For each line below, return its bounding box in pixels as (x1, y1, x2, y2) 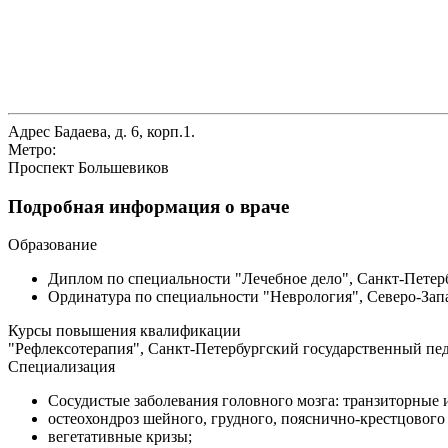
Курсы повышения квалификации (8, 322, 241, 340)
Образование (8, 236, 97, 254)
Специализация (8, 358, 115, 376)
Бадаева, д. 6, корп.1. (50, 122, 195, 140)
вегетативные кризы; (48, 428, 192, 446)
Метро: (8, 140, 56, 158)
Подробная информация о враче (8, 195, 289, 217)
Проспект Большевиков (8, 158, 169, 176)
